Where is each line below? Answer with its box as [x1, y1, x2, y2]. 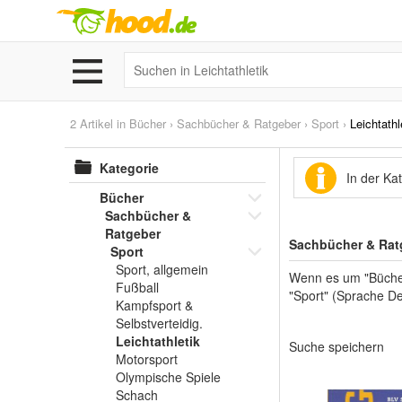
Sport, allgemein [116, 260, 208, 278]
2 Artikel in [70, 115, 129, 132]
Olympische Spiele [116, 368, 221, 386]
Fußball [116, 278, 159, 296]
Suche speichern [289, 337, 384, 355]
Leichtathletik [116, 332, 200, 350]
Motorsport [116, 350, 178, 368]
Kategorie [100, 159, 159, 177]
